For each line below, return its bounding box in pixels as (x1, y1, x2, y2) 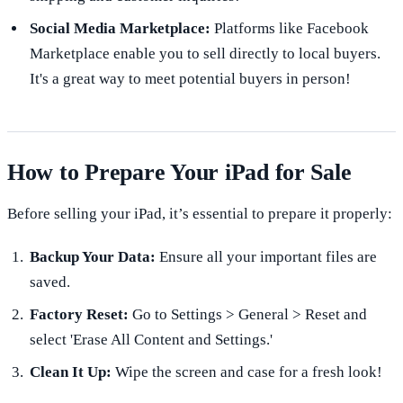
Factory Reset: (29, 305, 129, 323)
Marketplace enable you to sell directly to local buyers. (29, 45, 381, 63)
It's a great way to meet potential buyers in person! (29, 70, 351, 88)
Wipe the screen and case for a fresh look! (111, 363, 382, 381)
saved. (29, 273, 70, 291)
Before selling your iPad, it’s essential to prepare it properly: (7, 205, 392, 223)
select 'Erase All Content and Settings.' (29, 330, 273, 348)
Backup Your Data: (29, 247, 156, 265)
